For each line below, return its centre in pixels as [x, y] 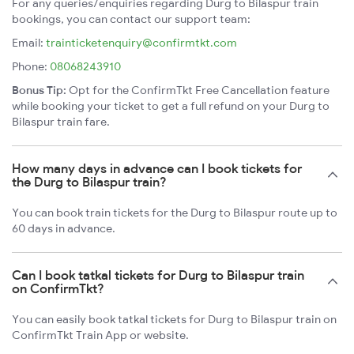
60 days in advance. [64, 229]
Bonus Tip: [39, 90]
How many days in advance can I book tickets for [157, 169]
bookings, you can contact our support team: [131, 19]
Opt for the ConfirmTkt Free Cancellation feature [198, 90]
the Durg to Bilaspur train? [89, 182]
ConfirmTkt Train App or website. [100, 335]
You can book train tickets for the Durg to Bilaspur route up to [175, 213]
